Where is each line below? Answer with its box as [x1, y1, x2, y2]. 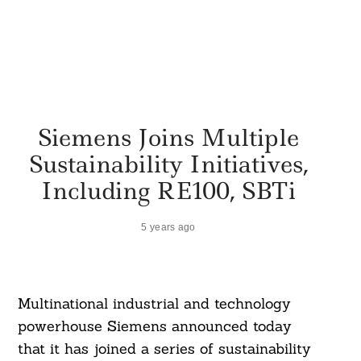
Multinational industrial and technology [17, 294, 291, 313]
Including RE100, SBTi [41, 174, 296, 206]
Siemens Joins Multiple [38, 121, 299, 153]
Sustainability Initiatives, [28, 147, 309, 180]
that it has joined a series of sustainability [17, 339, 311, 359]
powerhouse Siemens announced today [17, 317, 292, 336]
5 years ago [141, 221, 196, 232]
